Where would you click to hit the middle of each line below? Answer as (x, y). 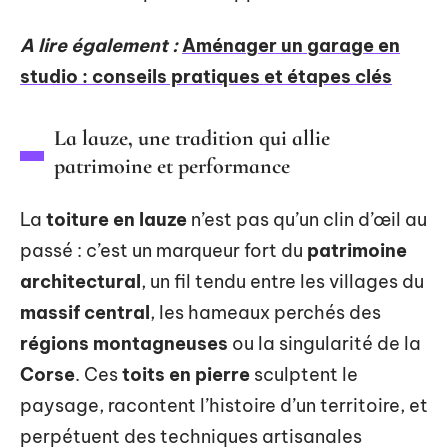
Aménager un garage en (291, 45)
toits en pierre (186, 374)
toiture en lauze (116, 219)
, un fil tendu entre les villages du (282, 281)
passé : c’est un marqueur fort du (163, 250)
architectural (80, 281)
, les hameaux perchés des (265, 312)
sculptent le (304, 374)
